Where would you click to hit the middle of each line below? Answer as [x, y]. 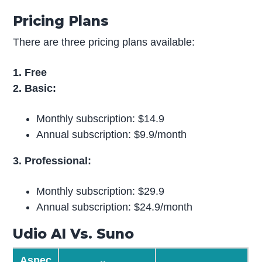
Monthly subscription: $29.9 [101, 191]
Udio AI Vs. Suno [74, 233]
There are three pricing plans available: [104, 42]
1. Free [30, 73]
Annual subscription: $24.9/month [115, 207]
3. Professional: [52, 161]
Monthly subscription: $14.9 [101, 119]
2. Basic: [35, 89]
